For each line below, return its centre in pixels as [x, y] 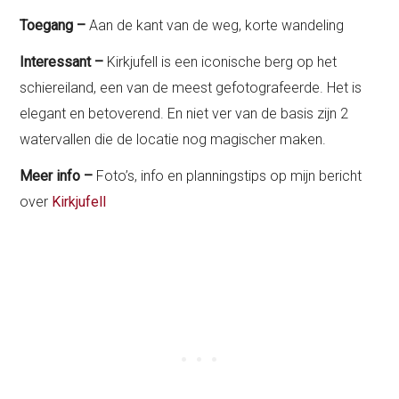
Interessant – [64, 61]
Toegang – [53, 25]
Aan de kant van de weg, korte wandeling [215, 25]
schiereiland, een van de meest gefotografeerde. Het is [191, 87]
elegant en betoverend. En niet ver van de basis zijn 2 [184, 113]
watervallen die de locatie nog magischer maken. [173, 139]
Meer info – [57, 175]
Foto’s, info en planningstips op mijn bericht [228, 175]
